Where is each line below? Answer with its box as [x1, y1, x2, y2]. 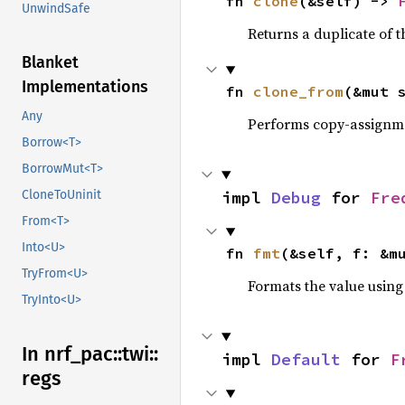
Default [271, 349, 341, 370]
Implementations [22, 77, 148, 98]
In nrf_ [22, 342, 80, 367]
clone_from [252, 82, 344, 100]
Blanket [22, 52, 79, 73]
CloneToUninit [22, 187, 101, 203]
